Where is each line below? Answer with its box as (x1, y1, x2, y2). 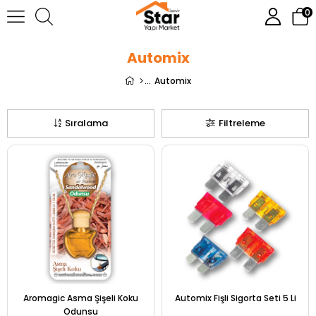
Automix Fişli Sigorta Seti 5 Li (174, 292, 296, 304)
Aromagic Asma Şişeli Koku (23, 292, 138, 304)
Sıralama (65, 116, 108, 130)
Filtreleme (218, 116, 265, 130)
